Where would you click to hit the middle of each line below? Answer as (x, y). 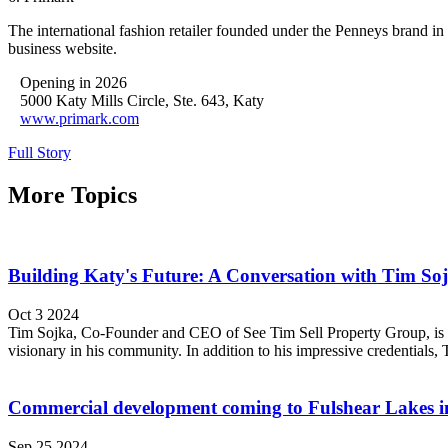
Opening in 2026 (67, 82)
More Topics (72, 194)
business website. (62, 48)
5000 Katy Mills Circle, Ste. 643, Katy (136, 100)
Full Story (39, 152)
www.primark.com (79, 118)
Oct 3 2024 (43, 315)
